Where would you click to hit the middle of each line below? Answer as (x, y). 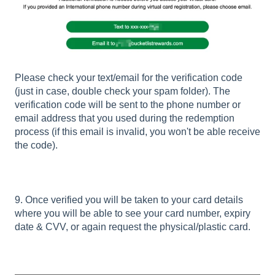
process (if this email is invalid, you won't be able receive (137, 131)
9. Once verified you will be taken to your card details (129, 199)
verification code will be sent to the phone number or (128, 104)
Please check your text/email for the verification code (129, 77)
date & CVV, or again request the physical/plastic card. (134, 227)
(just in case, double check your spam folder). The (122, 91)
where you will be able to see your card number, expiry (133, 213)
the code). (37, 145)
